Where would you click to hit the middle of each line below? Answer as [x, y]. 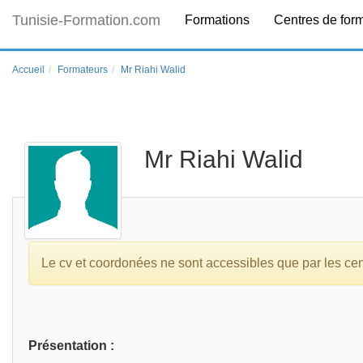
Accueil [28, 70]
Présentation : [71, 346]
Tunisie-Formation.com [86, 20]
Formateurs [83, 70]
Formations [217, 20]
